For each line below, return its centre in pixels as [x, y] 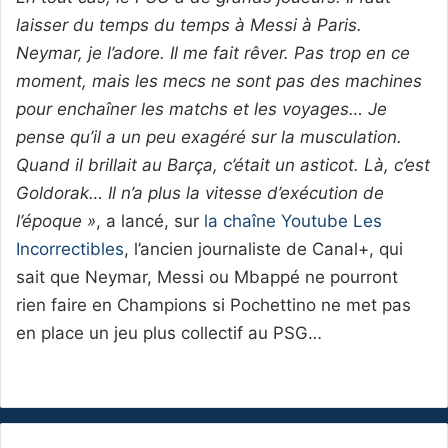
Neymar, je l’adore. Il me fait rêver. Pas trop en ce [213, 53]
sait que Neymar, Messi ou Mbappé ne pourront [207, 277]
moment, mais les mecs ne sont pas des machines [219, 81]
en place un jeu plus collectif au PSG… [169, 333]
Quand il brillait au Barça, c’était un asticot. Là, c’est [223, 165]
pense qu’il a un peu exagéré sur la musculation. [209, 137]
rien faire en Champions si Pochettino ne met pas [213, 305]
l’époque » [56, 221]
